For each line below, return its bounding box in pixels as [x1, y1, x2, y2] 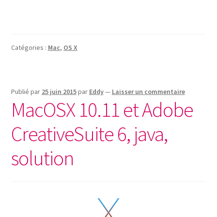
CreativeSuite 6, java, [11, 121, 168, 147]
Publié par [11, 87, 42, 96]
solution [11, 145, 74, 171]
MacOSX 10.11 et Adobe [11, 97, 193, 123]
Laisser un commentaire [111, 87, 185, 96]
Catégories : [11, 43, 48, 52]
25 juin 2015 [41, 87, 77, 96]
